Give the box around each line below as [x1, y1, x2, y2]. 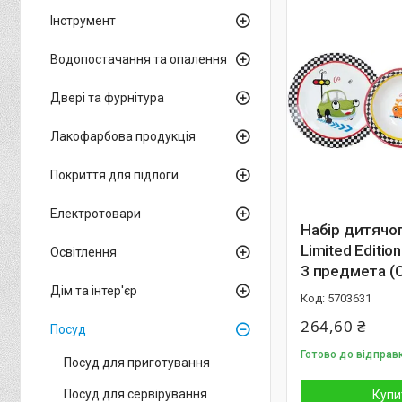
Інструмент [50, 13, 116, 28]
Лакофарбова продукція [50, 129, 196, 144]
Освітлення [50, 245, 117, 259]
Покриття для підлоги [50, 168, 179, 182]
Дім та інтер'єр [50, 284, 137, 298]
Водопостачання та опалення [50, 52, 227, 66]
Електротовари [50, 206, 141, 221]
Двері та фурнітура [50, 91, 164, 105]
